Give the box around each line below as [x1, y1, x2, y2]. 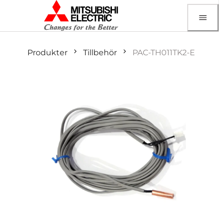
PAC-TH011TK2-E [132, 48, 195, 57]
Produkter [27, 48, 67, 57]
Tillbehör [83, 48, 117, 57]
